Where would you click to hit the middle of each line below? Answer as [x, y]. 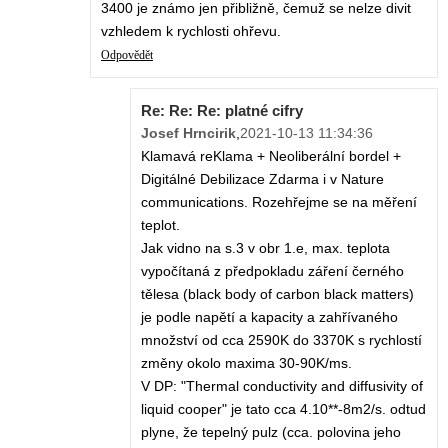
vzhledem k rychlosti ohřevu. [191, 31]
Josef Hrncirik [188, 133]
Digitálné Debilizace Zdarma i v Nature [262, 179]
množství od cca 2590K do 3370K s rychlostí [281, 340]
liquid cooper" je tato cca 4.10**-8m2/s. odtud [283, 409]
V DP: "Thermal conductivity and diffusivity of [282, 386]
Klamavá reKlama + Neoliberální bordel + [271, 156]
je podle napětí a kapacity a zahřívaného [269, 317]
